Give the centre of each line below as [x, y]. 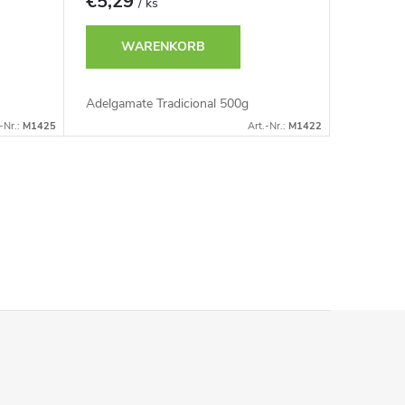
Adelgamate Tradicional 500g [167, 103]
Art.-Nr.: [268, 126]
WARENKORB [164, 46]
